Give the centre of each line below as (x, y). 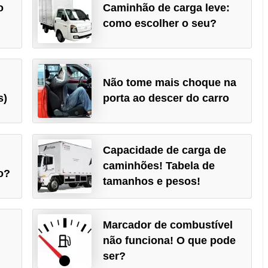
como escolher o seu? (159, 23)
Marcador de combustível (167, 225)
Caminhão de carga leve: (166, 7)
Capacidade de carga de (164, 150)
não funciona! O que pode (169, 241)
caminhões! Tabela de (159, 165)
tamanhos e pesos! (151, 181)
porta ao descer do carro (166, 98)
